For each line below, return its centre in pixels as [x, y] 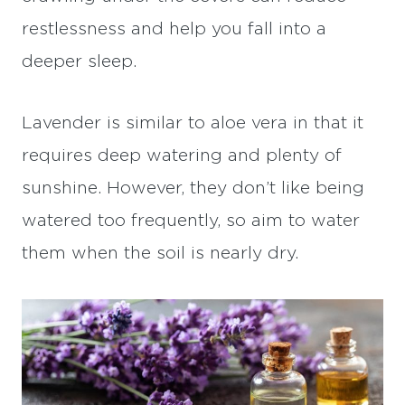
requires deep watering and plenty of [182, 155]
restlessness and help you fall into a [174, 29]
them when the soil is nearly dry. [160, 253]
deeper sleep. [79, 61]
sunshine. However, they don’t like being [193, 188]
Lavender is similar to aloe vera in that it [193, 123]
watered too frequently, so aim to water [191, 221]
